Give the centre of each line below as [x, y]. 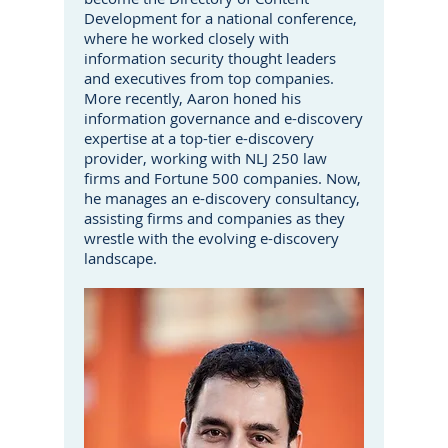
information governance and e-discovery [223, 118]
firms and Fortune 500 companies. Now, [222, 178]
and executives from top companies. [209, 78]
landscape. [122, 258]
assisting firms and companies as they [214, 218]
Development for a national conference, [220, 18]
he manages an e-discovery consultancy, [222, 198]
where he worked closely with [186, 38]
